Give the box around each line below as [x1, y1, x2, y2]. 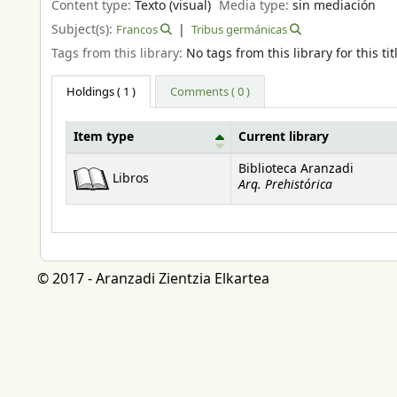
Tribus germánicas [191, 20, 287, 38]
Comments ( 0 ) [170, 83, 251, 101]
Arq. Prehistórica [238, 175, 332, 195]
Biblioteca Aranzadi [238, 160, 354, 179]
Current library [238, 128, 329, 147]
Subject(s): [51, 19, 116, 39]
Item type [74, 128, 134, 147]
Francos [116, 20, 158, 38]
